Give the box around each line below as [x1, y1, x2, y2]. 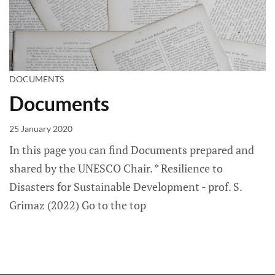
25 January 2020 [9, 123, 72, 134]
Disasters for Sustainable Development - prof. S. [9, 179, 242, 195]
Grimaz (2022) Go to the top [9, 198, 146, 213]
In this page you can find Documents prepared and [9, 142, 254, 158]
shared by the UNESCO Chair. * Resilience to [9, 161, 223, 176]
